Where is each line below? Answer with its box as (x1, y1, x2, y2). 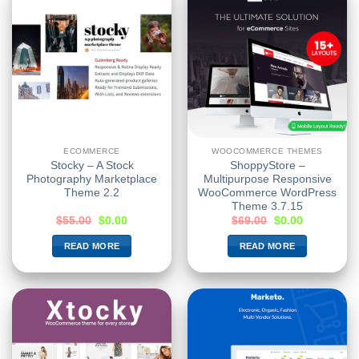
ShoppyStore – (229, 159, 305, 171)
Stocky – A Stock (50, 159, 134, 171)
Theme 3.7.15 (232, 200, 303, 212)
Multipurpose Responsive (203, 172, 332, 185)
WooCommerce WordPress (198, 186, 337, 199)
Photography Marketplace (26, 172, 157, 185)
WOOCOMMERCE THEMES (212, 146, 323, 155)
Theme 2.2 (64, 186, 119, 199)
